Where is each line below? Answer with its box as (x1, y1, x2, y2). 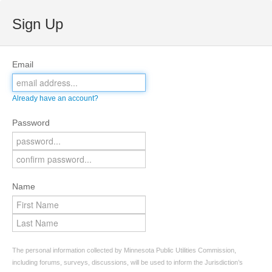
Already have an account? (12, 94, 98, 103)
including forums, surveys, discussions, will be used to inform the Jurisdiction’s (12, 259, 243, 266)
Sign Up (12, 16, 63, 32)
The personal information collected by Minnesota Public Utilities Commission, (12, 246, 236, 254)
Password (12, 118, 50, 127)
